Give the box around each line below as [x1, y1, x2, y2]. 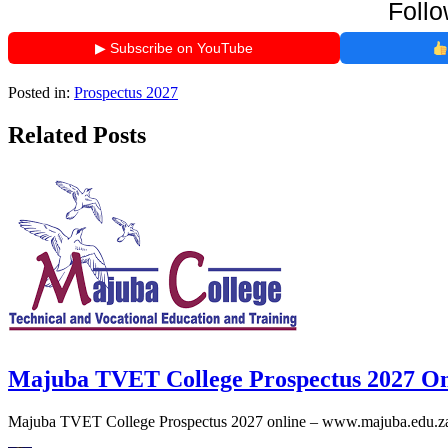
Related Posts [8, 122, 146, 149]
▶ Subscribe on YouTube [95, 40, 253, 57]
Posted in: [8, 84, 70, 102]
